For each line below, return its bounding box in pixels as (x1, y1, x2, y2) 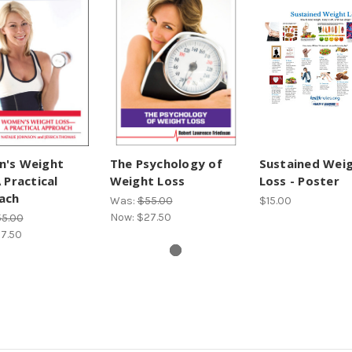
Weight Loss (109, 172, 185, 189)
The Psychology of (109, 155, 222, 171)
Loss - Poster (258, 172, 339, 189)
